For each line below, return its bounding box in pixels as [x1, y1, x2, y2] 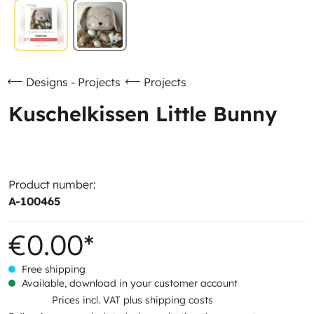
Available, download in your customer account [19, 277, 238, 289]
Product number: [8, 177, 96, 191]
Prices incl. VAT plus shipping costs [51, 294, 213, 306]
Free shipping [19, 263, 86, 275]
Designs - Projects [26, 75, 121, 89]
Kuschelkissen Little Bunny [8, 101, 277, 126]
